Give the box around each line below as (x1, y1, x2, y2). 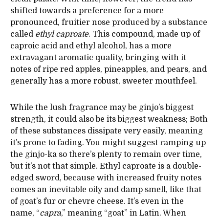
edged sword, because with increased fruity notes (10, 174, 201, 183)
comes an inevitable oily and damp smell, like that (10, 185, 201, 195)
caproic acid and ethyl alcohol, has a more (10, 42, 172, 51)
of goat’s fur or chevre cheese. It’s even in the (10, 197, 184, 206)
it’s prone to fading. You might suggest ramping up (10, 138, 206, 148)
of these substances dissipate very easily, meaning (10, 127, 203, 136)
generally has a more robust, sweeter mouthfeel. (10, 77, 197, 86)
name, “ (10, 209, 40, 218)
